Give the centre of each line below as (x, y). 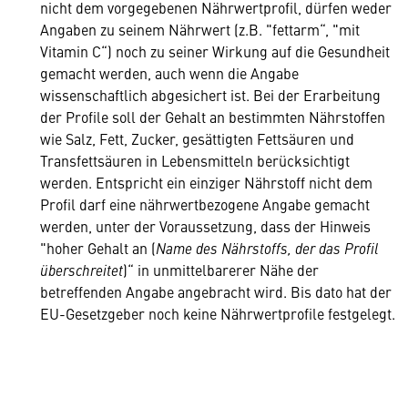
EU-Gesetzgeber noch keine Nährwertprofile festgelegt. (218, 313)
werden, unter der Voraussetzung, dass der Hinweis (205, 226)
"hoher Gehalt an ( (98, 248)
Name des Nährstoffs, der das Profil (267, 248)
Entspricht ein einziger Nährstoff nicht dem (234, 182)
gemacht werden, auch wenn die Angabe (169, 73)
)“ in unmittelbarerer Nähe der (221, 270)
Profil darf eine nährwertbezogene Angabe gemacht (205, 204)
